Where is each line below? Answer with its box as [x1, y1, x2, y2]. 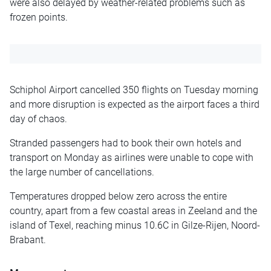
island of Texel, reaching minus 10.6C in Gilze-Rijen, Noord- [10, 219, 260, 231]
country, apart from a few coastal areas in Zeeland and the [10, 204, 257, 217]
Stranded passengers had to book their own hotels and [10, 137, 241, 149]
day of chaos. [10, 113, 67, 125]
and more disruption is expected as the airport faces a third [10, 98, 260, 110]
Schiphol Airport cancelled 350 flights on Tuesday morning [10, 83, 258, 96]
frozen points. [10, 11, 68, 23]
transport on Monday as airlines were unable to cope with [10, 151, 253, 163]
